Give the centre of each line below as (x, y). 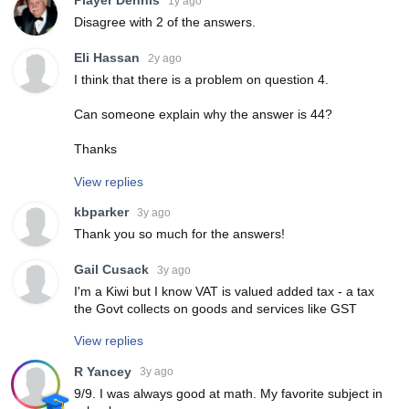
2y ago (165, 58)
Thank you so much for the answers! (179, 234)
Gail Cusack (111, 270)
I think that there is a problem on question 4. (201, 80)
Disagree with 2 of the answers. (165, 22)
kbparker (101, 212)
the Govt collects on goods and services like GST (215, 309)
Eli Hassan (107, 58)
